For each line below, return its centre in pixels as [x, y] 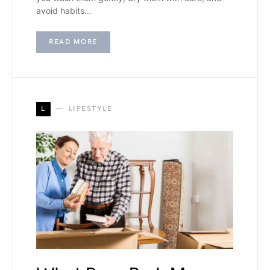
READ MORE [73, 42]
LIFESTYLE [90, 108]
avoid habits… [64, 10]
